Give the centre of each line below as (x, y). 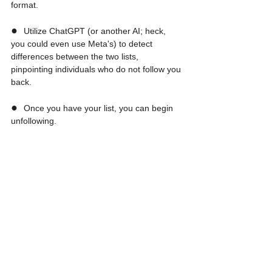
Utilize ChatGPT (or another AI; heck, (96, 31)
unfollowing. (34, 121)
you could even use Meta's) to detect (83, 44)
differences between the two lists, (76, 57)
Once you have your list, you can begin (100, 108)
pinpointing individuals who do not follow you (97, 70)
